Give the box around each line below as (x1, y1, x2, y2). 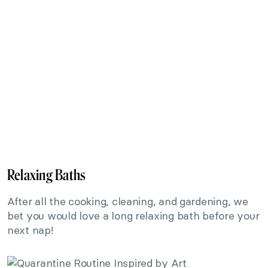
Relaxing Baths (7, 166, 86, 184)
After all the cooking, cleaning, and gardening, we (7, 194, 248, 208)
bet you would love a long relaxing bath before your (7, 208, 260, 223)
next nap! (7, 223, 53, 237)
